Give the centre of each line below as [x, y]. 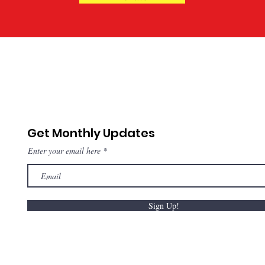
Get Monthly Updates [91, 133]
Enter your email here [64, 151]
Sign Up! [164, 206]
